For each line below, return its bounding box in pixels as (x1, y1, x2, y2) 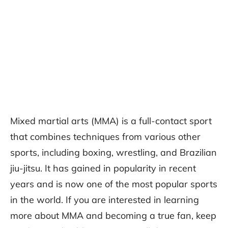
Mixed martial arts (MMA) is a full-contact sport (10, 115, 212, 127)
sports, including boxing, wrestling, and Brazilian (10, 147, 217, 159)
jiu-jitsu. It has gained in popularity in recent (10, 162, 196, 175)
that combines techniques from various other (10, 131, 201, 143)
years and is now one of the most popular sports (10, 178, 217, 190)
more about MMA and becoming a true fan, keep (10, 210, 216, 222)
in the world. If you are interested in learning (10, 194, 199, 206)
